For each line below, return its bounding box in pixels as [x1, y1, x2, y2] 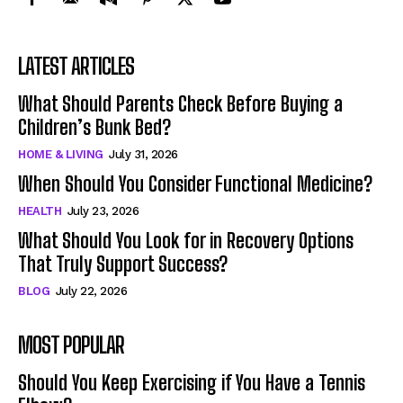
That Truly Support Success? [18, 251, 228, 276]
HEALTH [18, 203, 61, 218]
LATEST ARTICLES [18, 52, 134, 79]
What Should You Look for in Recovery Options [18, 228, 354, 253]
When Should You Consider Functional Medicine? [18, 171, 372, 196]
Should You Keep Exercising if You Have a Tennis [18, 370, 365, 395]
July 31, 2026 [109, 147, 178, 161]
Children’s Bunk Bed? [18, 114, 171, 139]
